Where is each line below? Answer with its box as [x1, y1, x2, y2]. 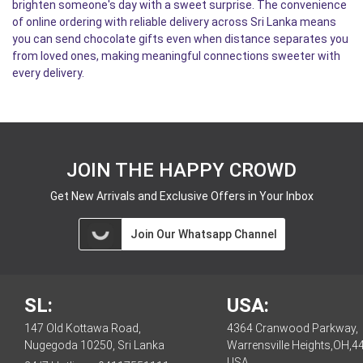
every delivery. [12, 66, 84, 79]
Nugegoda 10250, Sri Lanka [24, 339, 164, 352]
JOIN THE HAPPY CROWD [66, 159, 297, 181]
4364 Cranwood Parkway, [227, 322, 358, 335]
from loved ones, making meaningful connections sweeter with [12, 49, 340, 62]
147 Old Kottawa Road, [24, 322, 141, 335]
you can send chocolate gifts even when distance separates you [12, 32, 348, 45]
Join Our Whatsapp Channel [130, 228, 277, 241]
